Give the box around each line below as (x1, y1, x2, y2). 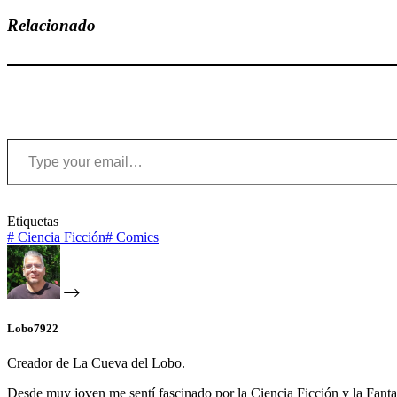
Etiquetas (7, 213, 58, 229)
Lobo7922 (7, 321, 58, 335)
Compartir (7, 5, 64, 21)
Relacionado (7, 15, 96, 35)
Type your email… (6, 129, 51, 145)
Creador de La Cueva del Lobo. (7, 354, 185, 370)
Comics (113, 229, 159, 245)
